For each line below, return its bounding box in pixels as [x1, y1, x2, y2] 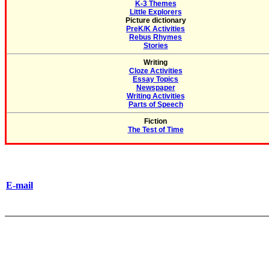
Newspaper [136, 83, 175, 92]
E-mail [6, 180, 33, 190]
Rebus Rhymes [129, 33, 182, 41]
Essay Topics [133, 75, 178, 83]
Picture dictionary [125, 16, 186, 25]
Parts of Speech [128, 100, 183, 109]
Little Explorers [129, 8, 182, 16]
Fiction [144, 117, 167, 125]
